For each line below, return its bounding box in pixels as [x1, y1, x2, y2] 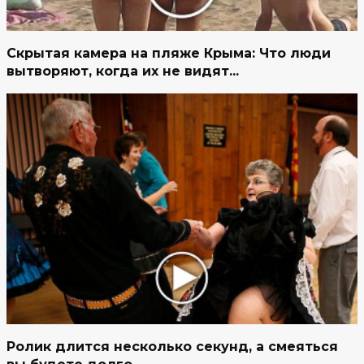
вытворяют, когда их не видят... [6, 63, 239, 79]
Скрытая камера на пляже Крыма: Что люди [6, 45, 331, 61]
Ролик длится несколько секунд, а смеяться [6, 339, 338, 355]
